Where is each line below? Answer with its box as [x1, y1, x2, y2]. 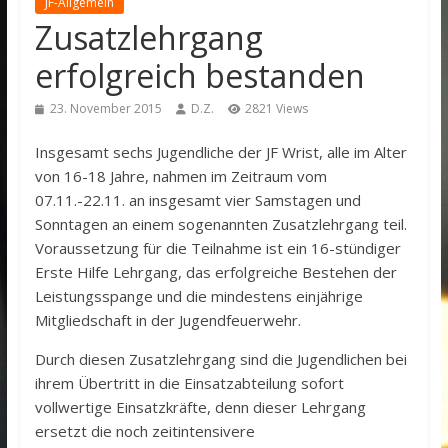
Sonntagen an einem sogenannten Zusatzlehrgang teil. [34, 214, 407, 234]
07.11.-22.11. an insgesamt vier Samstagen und [34, 190, 361, 210]
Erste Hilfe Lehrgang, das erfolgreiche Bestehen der [34, 262, 397, 282]
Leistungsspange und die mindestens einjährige [34, 286, 363, 306]
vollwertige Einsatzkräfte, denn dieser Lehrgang [34, 397, 366, 417]
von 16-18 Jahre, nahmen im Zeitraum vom [34, 166, 327, 186]
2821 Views [244, 100, 308, 117]
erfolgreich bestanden [34, 54, 365, 97]
